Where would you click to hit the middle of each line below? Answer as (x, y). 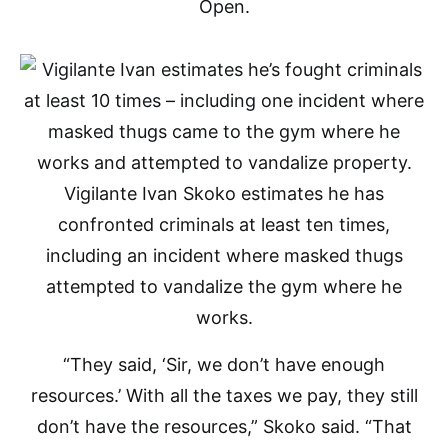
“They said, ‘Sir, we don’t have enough (224, 364)
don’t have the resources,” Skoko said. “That (224, 426)
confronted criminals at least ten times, (224, 224)
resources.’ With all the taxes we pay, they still (224, 395)
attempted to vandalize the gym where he (224, 286)
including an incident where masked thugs (224, 255)
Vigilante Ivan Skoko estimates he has (224, 193)
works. (224, 317)
